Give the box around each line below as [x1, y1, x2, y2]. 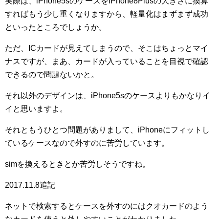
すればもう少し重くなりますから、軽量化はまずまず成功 [5, 10, 208, 19]
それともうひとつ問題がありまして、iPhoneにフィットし [5, 126, 210, 134]
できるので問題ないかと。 [5, 70, 99, 79]
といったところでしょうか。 [5, 23, 107, 32]
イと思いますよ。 [5, 105, 67, 113]
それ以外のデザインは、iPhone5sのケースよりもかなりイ [5, 91, 210, 100]
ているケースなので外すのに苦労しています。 [5, 139, 169, 148]
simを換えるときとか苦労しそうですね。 [5, 160, 150, 169]
